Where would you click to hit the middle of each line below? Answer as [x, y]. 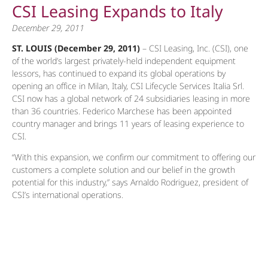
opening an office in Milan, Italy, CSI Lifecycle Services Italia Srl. [128, 86]
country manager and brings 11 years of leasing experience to [128, 123]
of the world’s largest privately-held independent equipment [124, 60]
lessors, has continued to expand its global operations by [119, 73]
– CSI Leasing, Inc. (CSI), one [194, 48]
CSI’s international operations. [68, 194]
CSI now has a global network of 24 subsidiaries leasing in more [131, 98]
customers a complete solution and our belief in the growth [124, 169]
